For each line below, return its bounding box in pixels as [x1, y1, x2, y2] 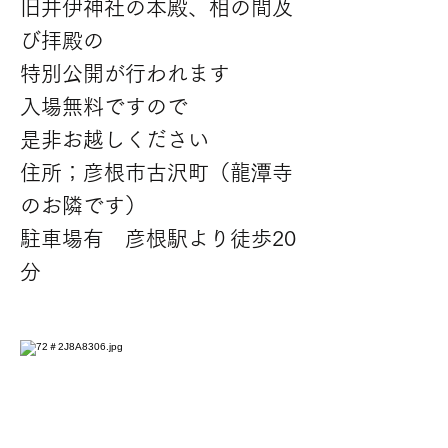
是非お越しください [20, 129, 209, 150]
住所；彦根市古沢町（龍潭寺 [20, 162, 293, 183]
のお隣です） [20, 195, 146, 216]
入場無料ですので [20, 96, 188, 117]
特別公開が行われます [20, 63, 230, 84]
